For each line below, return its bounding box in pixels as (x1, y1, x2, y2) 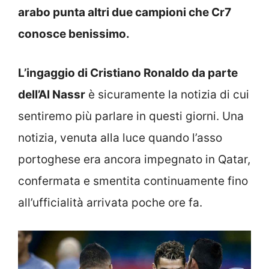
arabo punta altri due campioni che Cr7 (18, 5, 231, 20)
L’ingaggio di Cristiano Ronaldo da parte (18, 65, 238, 80)
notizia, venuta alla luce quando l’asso (18, 130, 222, 145)
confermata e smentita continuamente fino (18, 174, 248, 188)
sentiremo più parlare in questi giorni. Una (18, 109, 244, 123)
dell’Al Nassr (18, 87, 85, 101)
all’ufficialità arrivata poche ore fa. (18, 195, 202, 210)
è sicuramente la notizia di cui (85, 87, 249, 101)
